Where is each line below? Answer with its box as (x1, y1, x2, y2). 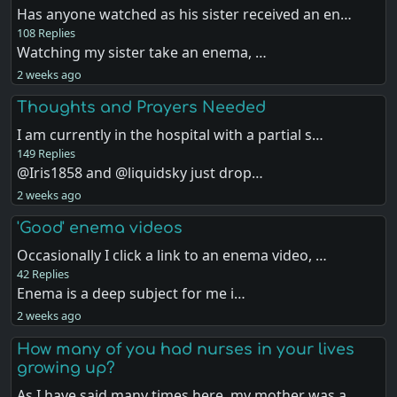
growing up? (17, 358, 116, 377)
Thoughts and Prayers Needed (17, 98, 267, 117)
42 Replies (17, 266, 70, 283)
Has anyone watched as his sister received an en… (17, 4, 353, 25)
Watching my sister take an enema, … (17, 43, 268, 63)
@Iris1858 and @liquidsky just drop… (17, 163, 264, 183)
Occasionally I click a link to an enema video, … (17, 245, 328, 266)
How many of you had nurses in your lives (17, 339, 355, 358)
